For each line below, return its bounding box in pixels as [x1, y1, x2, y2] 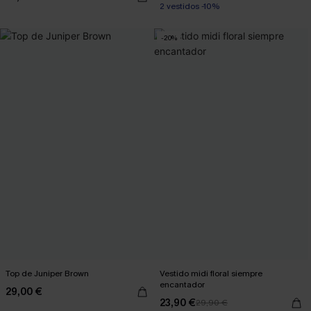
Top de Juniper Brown [6, 268, 89, 279]
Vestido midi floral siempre [160, 268, 262, 279]
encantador [160, 279, 205, 290]
